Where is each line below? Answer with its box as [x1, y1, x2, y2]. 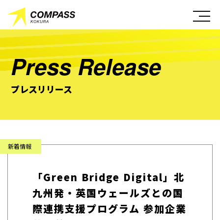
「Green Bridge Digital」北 [32, 170, 185, 184]
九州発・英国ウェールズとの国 [32, 186, 184, 200]
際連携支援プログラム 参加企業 [32, 201, 187, 216]
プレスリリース [11, 82, 73, 95]
